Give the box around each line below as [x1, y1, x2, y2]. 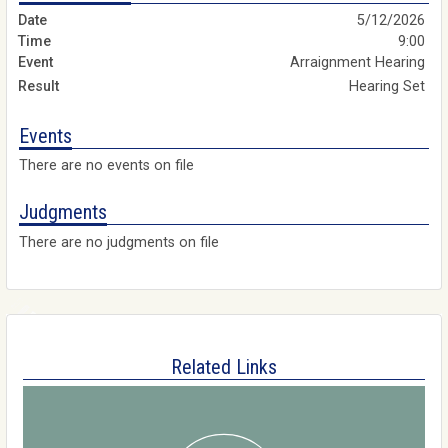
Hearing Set [349, 77, 429, 95]
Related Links [171, 354, 277, 379]
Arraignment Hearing [290, 53, 429, 71]
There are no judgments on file [19, 233, 219, 251]
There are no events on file [19, 157, 194, 175]
